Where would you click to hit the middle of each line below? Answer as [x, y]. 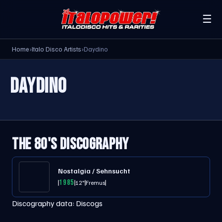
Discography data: [44, 203]
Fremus [96, 182]
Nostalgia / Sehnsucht [94, 171]
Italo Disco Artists [56, 49]
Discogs [89, 203]
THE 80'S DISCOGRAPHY [70, 144]
